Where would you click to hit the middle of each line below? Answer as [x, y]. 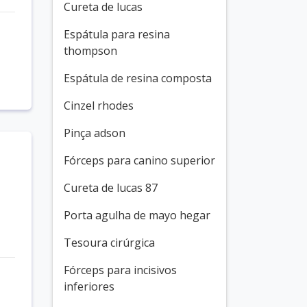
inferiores [89, 286]
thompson [90, 51]
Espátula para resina [117, 34]
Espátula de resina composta [138, 78]
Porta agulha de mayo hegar [137, 215]
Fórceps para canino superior [139, 160]
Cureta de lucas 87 [111, 188]
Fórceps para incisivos [120, 270]
